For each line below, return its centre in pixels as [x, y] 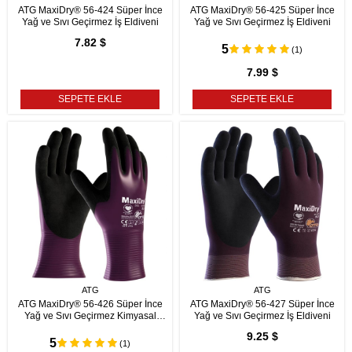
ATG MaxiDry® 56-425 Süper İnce [262, 10]
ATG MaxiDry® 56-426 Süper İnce [90, 304]
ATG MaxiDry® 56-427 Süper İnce [262, 304]
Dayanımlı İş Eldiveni [90, 328]
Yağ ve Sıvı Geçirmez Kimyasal [90, 316]
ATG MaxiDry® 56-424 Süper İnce [90, 10]
